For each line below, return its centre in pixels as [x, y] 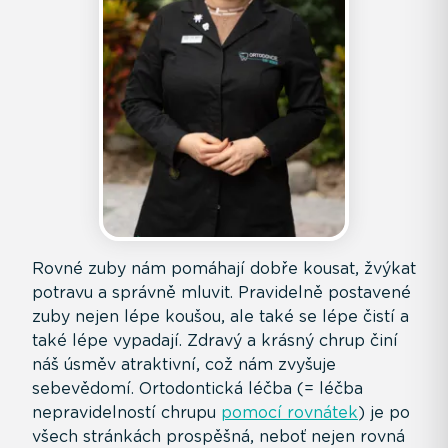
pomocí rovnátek [289, 412]
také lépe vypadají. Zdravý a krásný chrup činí [215, 340]
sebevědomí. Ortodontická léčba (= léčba [197, 388]
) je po [384, 412]
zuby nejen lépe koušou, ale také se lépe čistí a [220, 316]
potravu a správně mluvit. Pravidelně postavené [221, 292]
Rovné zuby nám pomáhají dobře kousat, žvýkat [224, 268]
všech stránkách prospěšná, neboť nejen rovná [218, 436]
